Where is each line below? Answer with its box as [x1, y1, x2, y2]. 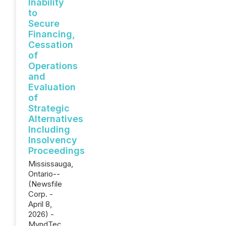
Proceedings [28, 145, 85, 156]
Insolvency [28, 135, 77, 145]
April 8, [28, 199, 52, 209]
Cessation [28, 39, 73, 50]
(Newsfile [28, 179, 62, 189]
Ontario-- [28, 169, 60, 179]
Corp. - [28, 189, 53, 199]
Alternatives [28, 114, 83, 124]
